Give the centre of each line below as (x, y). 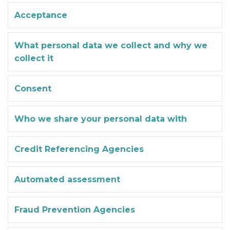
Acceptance (41, 15)
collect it (34, 58)
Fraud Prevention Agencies (75, 209)
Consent (33, 88)
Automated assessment (67, 179)
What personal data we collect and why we (111, 45)
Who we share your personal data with (101, 119)
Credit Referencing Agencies (79, 149)
